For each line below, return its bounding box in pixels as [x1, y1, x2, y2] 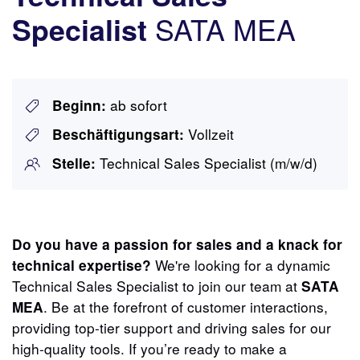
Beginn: [52, 95, 110, 115]
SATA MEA [147, 7, 296, 49]
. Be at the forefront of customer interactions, [43, 296, 328, 317]
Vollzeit [188, 123, 234, 144]
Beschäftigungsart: [52, 124, 188, 144]
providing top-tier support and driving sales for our [12, 317, 331, 337]
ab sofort [110, 94, 167, 115]
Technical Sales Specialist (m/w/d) [100, 152, 317, 173]
